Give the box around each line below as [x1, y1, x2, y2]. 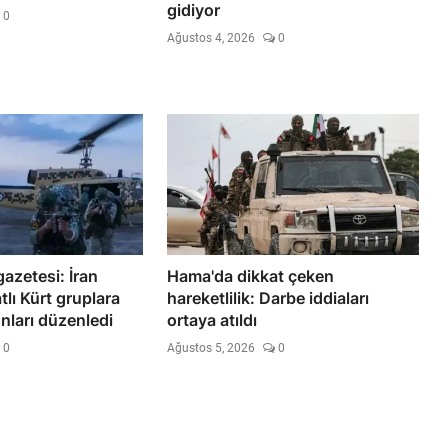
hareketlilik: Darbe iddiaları [167, 287, 370, 308]
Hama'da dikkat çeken [167, 265, 335, 286]
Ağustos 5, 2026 [167, 340, 256, 355]
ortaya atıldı [167, 309, 258, 330]
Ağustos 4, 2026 [167, 30, 256, 45]
